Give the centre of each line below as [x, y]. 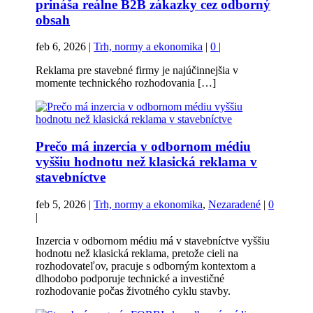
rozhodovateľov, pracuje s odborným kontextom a [146, 265]
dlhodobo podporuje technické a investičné [130, 278]
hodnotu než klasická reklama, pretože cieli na [137, 253]
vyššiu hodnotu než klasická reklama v [147, 161]
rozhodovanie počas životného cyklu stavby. [133, 291]
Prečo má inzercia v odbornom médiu [144, 146]
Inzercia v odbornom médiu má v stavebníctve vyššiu [153, 240]
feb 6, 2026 [61, 47]
